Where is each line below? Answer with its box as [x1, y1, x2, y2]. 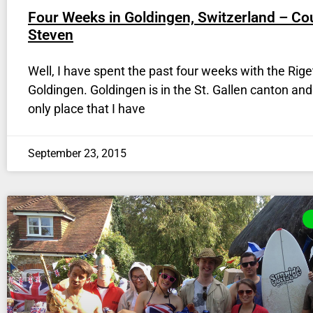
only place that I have [28, 101, 145, 117]
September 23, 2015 [28, 147, 126, 161]
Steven [28, 27, 73, 44]
